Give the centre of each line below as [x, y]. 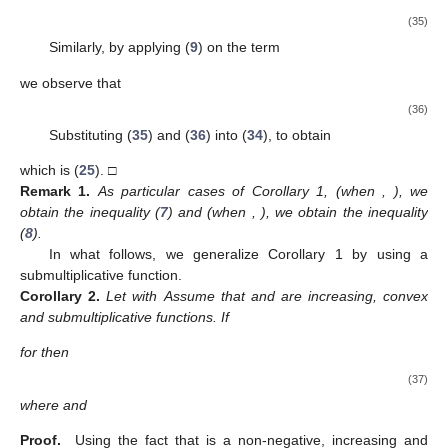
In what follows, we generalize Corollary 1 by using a [238, 254]
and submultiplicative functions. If [124, 317]
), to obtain [296, 134]
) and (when [209, 212]
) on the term [238, 47]
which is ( [49, 170]
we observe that [70, 82]
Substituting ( [90, 134]
